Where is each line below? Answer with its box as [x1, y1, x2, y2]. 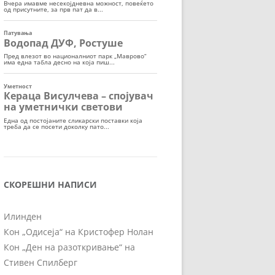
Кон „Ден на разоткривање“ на [4, 241, 135, 253]
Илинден [4, 210, 42, 222]
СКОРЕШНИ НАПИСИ [4, 178, 97, 190]
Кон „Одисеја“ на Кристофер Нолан [4, 225, 153, 238]
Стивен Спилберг [4, 256, 77, 268]
